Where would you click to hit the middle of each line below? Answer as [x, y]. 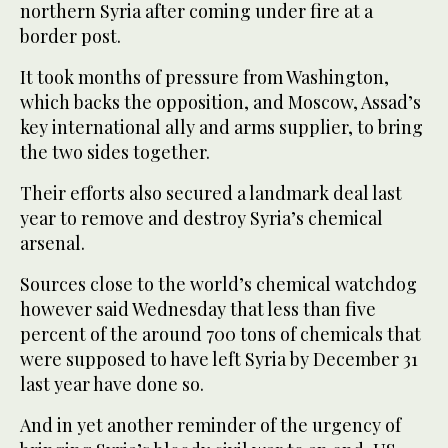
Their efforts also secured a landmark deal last [211, 193]
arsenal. [52, 243]
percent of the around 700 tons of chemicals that [220, 334]
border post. [70, 36]
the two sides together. [115, 152]
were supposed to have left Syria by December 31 [219, 359]
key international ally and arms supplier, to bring [221, 127]
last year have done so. [112, 384]
